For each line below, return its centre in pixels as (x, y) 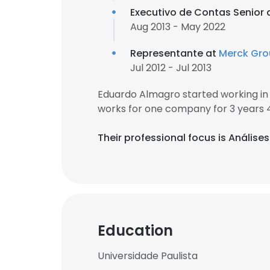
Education (135, 231)
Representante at (174, 53)
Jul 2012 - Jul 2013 (171, 68)
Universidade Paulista (148, 256)
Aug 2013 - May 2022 (178, 27)
